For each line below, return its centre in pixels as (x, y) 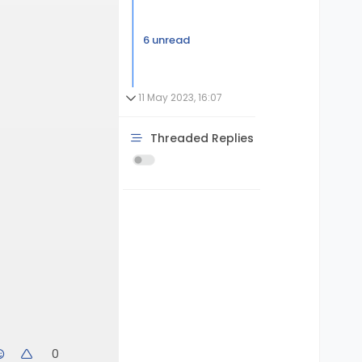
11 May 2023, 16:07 (180, 97)
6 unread (166, 40)
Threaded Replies (202, 138)
